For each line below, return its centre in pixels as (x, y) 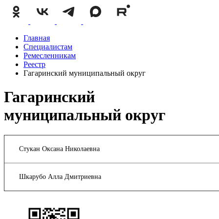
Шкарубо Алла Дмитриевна (60, 176)
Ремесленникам (50, 55)
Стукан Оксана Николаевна (59, 149)
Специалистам (48, 47)
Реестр (34, 64)
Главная (37, 38)
